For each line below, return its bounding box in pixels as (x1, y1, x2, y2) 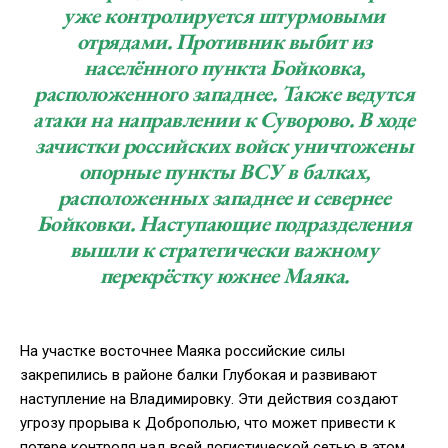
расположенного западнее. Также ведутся (34, 79, 414, 109)
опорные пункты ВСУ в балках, (78, 157, 370, 187)
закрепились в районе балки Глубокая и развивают (20, 366, 377, 385)
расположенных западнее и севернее (57, 183, 391, 213)
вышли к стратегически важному (69, 235, 379, 265)
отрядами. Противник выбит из (76, 27, 372, 57)
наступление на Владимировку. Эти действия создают (20, 390, 398, 409)
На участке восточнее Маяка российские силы (20, 342, 345, 361)
